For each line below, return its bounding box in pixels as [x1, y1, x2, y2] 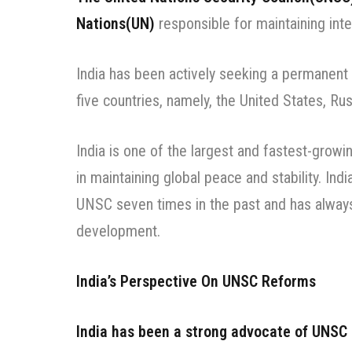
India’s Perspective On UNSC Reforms [76, 272, 316, 291]
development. [76, 222, 164, 241]
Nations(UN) [76, 14, 155, 34]
